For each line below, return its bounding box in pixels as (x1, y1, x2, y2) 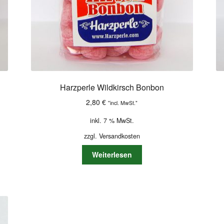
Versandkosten (98, 131, 140, 140)
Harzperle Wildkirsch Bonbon (59, 81, 164, 93)
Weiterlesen (91, 149, 132, 160)
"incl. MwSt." (108, 98, 138, 106)
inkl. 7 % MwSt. (89, 115, 134, 125)
